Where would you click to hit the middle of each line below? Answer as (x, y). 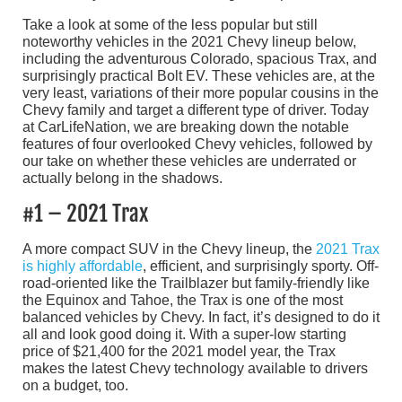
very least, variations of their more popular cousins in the (201, 93)
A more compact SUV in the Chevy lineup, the (169, 249)
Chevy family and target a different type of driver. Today (196, 110)
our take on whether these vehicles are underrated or (189, 162)
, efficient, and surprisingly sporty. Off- (261, 267)
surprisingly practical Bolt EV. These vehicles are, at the (199, 76)
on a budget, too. (75, 386)
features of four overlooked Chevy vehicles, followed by (197, 144)
